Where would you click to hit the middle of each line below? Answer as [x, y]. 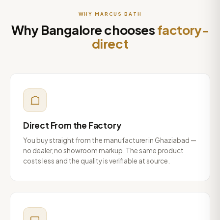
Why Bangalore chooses [84, 30]
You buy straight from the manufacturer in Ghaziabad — [110, 140]
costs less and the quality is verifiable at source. [96, 161]
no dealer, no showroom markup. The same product [103, 151]
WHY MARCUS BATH [110, 14]
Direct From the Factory [72, 125]
